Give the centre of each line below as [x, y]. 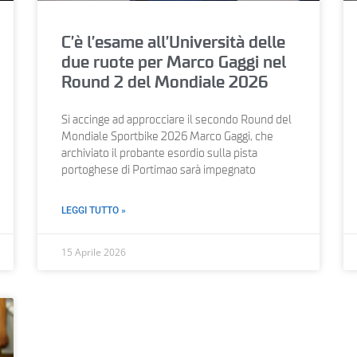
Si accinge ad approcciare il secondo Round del [177, 120]
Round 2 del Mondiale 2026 [165, 82]
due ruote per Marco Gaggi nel [174, 62]
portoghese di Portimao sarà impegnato [159, 170]
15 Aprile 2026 [94, 252]
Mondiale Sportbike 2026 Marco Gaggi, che [168, 137]
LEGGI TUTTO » [94, 210]
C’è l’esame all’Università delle [174, 42]
